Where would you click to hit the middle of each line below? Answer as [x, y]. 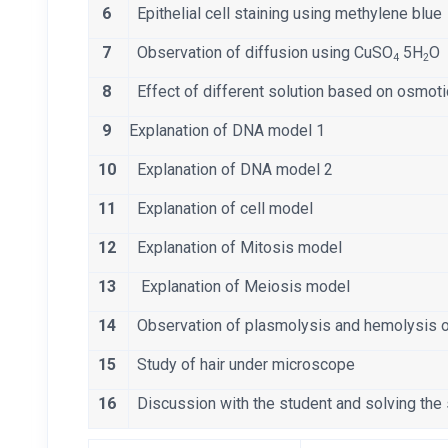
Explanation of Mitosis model [235, 248]
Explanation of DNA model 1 [227, 131]
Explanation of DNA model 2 [231, 170]
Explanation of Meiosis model [243, 287]
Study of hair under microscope [242, 365]
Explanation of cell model [221, 209]
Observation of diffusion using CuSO [261, 53]
